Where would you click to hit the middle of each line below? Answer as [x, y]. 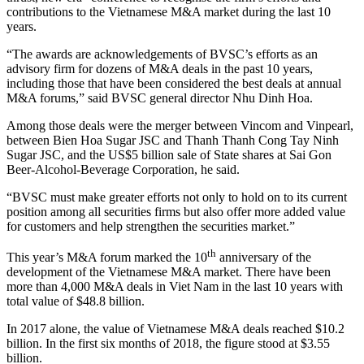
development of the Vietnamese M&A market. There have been [169, 272]
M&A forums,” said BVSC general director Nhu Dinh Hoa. [160, 98]
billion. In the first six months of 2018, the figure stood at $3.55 [168, 344]
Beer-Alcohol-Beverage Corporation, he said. [123, 170]
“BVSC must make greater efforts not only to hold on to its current [177, 197]
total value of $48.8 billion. [76, 301]
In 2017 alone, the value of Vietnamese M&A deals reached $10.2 [175, 329]
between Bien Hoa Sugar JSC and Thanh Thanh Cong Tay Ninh [173, 141]
